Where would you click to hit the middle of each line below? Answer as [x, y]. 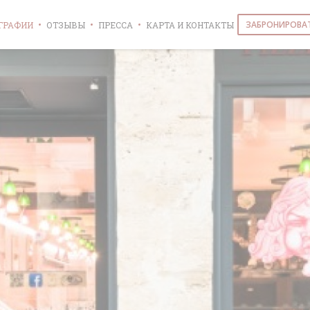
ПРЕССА [116, 25]
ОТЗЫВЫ [66, 25]
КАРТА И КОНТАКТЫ [190, 25]
